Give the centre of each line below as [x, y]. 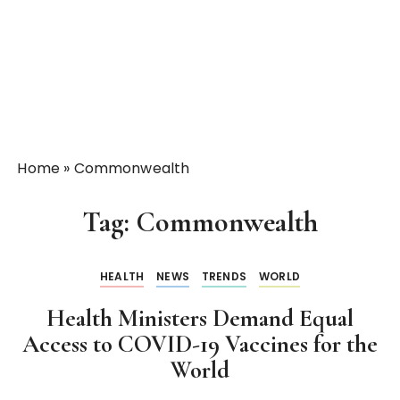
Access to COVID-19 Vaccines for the [200, 344]
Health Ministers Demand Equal [200, 318]
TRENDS [224, 276]
